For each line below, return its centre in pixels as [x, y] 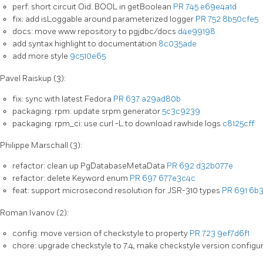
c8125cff [238, 123]
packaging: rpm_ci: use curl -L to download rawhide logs [117, 123]
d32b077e [215, 166]
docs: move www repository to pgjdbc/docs [95, 31]
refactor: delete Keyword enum [71, 178]
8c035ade [178, 43]
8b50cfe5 [240, 19]
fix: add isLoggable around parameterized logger [104, 19]
